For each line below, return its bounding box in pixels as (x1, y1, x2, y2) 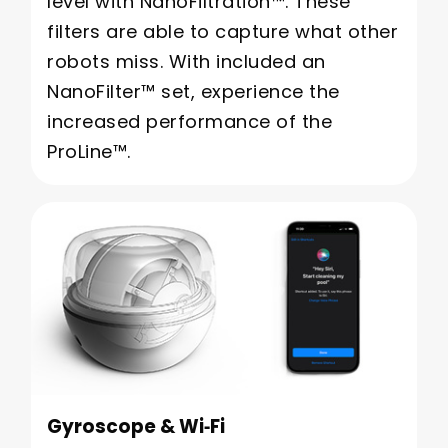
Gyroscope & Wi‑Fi (47, 413, 225, 441)
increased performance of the (47, 108, 332, 134)
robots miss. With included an (47, 48, 326, 74)
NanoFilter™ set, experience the (47, 78, 340, 104)
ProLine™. (47, 138, 131, 164)
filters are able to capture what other (47, 18, 398, 44)
